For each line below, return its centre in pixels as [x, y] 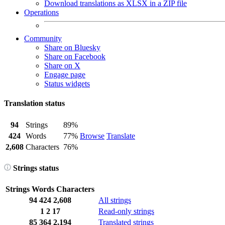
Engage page [65, 75]
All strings [115, 200]
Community [43, 38]
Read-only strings [126, 211]
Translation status [34, 103]
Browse [92, 136]
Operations [41, 12]
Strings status [35, 168]
